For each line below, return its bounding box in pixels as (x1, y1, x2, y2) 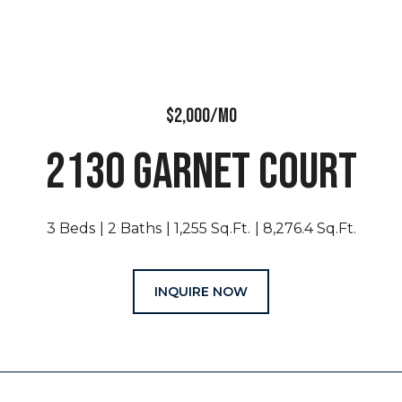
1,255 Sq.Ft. (173, 220, 250, 237)
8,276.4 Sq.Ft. (262, 220, 356, 237)
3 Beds (46, 220, 95, 237)
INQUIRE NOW (154, 284, 248, 300)
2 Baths (107, 220, 162, 237)
